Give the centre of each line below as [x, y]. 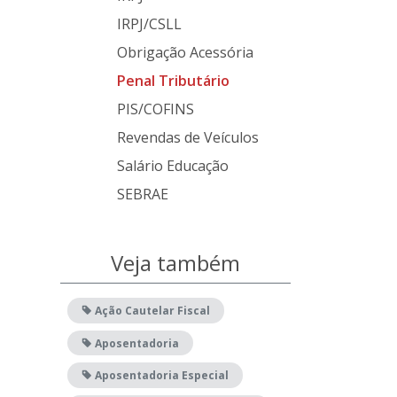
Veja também [175, 263]
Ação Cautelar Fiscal [151, 310]
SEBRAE [143, 194]
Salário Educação [173, 166]
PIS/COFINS [156, 109]
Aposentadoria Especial [160, 375]
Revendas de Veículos [188, 137]
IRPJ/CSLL [149, 24]
